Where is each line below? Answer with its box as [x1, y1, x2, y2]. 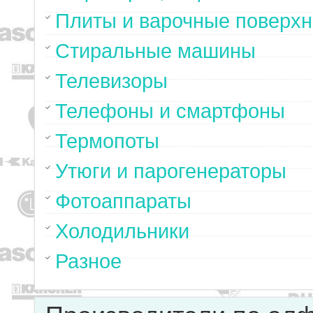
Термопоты [55, 130, 159, 152]
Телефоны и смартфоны [55, 100, 285, 122]
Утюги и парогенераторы [55, 160, 286, 182]
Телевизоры [55, 70, 168, 92]
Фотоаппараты [55, 190, 191, 212]
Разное [55, 250, 122, 272]
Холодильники [55, 220, 189, 242]
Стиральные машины [55, 40, 256, 62]
